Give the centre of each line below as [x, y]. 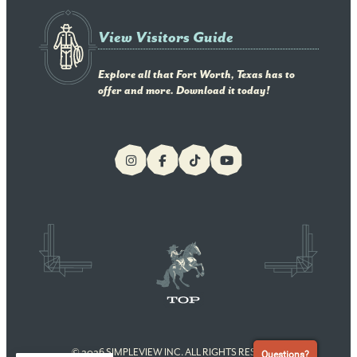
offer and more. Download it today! [184, 90]
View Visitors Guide [166, 37]
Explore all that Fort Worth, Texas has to [196, 75]
